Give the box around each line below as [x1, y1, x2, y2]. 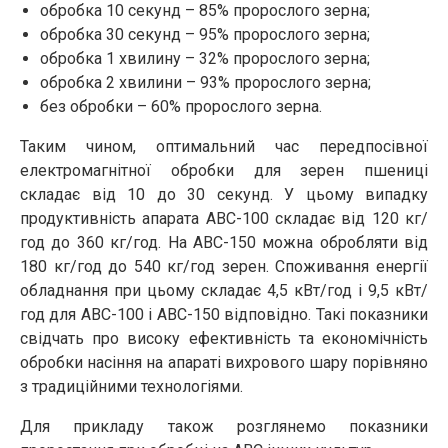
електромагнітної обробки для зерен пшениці [20, 161, 428, 180]
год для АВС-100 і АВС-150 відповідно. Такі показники [20, 305, 428, 324]
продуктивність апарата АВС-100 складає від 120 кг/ [20, 209, 428, 228]
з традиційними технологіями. [20, 377, 243, 396]
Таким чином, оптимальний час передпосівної [20, 137, 428, 156]
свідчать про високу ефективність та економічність [20, 329, 428, 348]
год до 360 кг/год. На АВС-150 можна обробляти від [20, 233, 428, 252]
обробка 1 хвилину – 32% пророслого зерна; [40, 49, 370, 68]
